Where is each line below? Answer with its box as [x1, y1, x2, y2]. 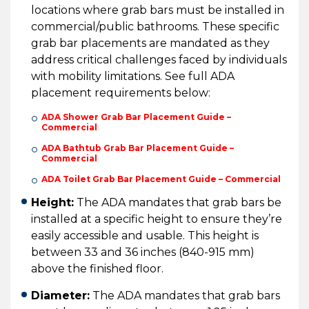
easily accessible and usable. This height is [31, 228, 259, 242]
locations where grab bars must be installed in [31, 3, 284, 17]
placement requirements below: [31, 86, 210, 99]
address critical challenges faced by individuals [31, 52, 287, 66]
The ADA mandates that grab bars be [74, 195, 281, 209]
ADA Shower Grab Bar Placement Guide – [41, 111, 231, 122]
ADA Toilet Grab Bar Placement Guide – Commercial [41, 173, 281, 184]
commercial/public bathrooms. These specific [31, 19, 279, 33]
